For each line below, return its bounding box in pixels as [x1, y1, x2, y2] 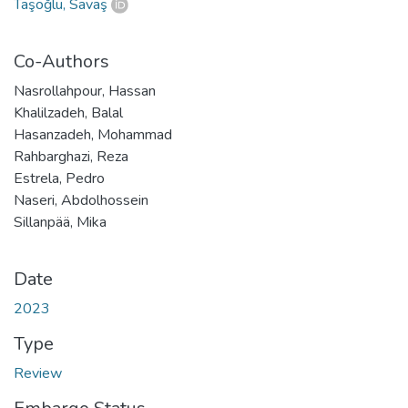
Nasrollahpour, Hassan [14, 80, 156, 101]
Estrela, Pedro [14, 168, 105, 189]
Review [14, 362, 62, 383]
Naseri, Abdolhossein [14, 189, 148, 210]
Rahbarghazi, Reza [14, 146, 128, 167]
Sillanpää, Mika [14, 211, 107, 232]
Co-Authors [14, 48, 109, 74]
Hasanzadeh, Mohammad [14, 124, 172, 145]
